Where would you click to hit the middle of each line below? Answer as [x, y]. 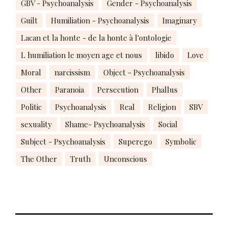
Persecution [118, 89]
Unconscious [125, 159]
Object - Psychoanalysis [144, 72]
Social [168, 124]
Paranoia [69, 89]
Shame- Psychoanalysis [105, 124]
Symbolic [181, 141]
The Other [39, 159]
